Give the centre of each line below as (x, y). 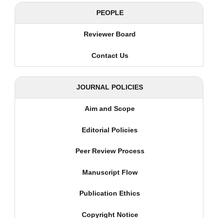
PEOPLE (110, 13)
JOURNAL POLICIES (110, 87)
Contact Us (110, 55)
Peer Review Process (110, 151)
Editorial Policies (110, 130)
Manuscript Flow (110, 172)
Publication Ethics (110, 193)
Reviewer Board (110, 34)
